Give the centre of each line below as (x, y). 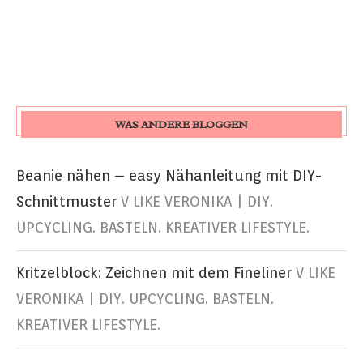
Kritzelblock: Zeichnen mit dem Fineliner (154, 273)
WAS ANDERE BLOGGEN (181, 125)
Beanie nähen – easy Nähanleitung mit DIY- (169, 176)
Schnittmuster (66, 202)
